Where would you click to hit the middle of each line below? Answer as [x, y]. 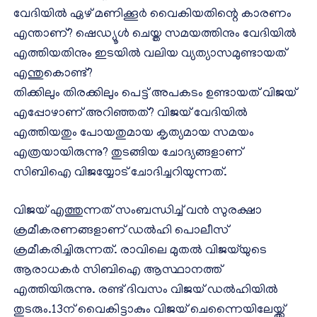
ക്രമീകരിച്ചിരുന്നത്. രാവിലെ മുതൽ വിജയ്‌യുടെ [140, 251]
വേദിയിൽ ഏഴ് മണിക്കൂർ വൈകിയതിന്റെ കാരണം [152, 15]
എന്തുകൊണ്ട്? [53, 74]
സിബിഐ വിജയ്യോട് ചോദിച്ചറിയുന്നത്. [120, 173]
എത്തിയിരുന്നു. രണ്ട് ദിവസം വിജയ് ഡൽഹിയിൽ [146, 290]
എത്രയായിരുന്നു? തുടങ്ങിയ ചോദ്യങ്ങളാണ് [128, 153]
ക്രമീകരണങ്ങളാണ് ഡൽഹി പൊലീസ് [121, 231]
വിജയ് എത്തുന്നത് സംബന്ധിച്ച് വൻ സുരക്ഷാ [138, 211]
